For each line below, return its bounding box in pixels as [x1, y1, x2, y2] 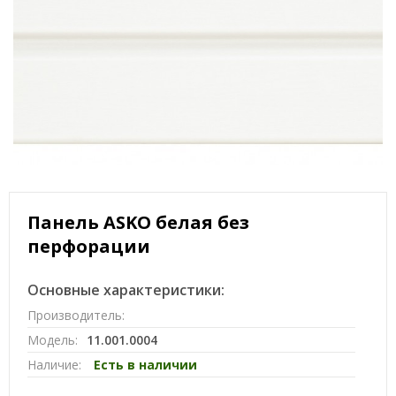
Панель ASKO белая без [27, 210, 249, 234]
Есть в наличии [94, 356, 197, 373]
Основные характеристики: [27, 280, 225, 300]
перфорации [27, 234, 150, 258]
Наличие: [27, 356, 81, 373]
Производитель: [27, 307, 125, 324]
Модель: [27, 331, 78, 348]
